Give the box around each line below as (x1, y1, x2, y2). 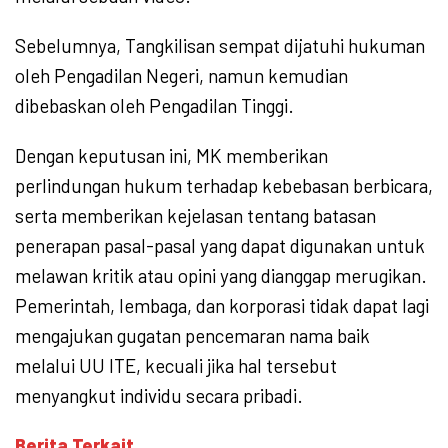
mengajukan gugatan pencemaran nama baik (15, 323, 370, 347)
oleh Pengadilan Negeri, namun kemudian (15, 63, 348, 87)
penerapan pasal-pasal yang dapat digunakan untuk (15, 233, 425, 257)
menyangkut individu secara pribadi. (15, 383, 303, 407)
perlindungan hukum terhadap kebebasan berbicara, (15, 173, 433, 197)
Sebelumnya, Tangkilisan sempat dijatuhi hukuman (15, 33, 425, 57)
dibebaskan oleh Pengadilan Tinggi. (15, 93, 294, 117)
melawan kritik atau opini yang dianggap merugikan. (15, 263, 427, 287)
